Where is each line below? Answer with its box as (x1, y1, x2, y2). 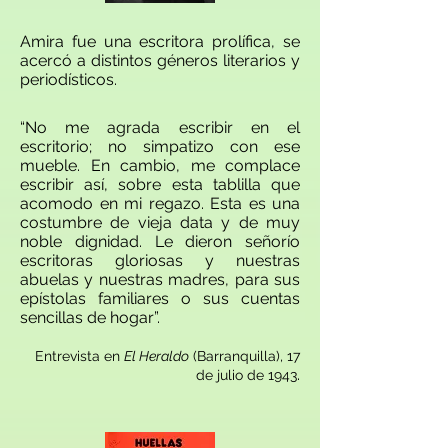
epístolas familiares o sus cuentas (20, 289, 300, 308)
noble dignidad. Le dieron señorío (20, 232, 300, 251)
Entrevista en (35, 348, 124, 364)
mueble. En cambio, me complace (20, 156, 300, 175)
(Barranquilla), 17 (189, 348, 300, 364)
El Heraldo (124, 348, 189, 364)
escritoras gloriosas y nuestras (20, 251, 300, 270)
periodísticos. (20, 70, 117, 89)
